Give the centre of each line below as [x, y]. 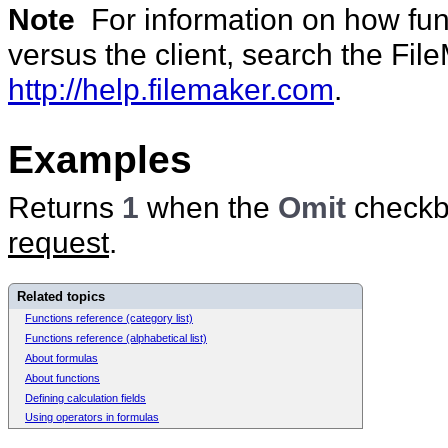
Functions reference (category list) [109, 318]
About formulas [61, 357]
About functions [62, 377]
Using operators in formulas [92, 417]
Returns [65, 206]
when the [212, 206]
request [58, 241]
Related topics [61, 296]
